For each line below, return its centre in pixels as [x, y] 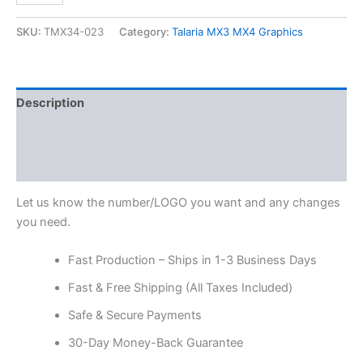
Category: [145, 31]
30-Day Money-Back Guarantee [155, 343]
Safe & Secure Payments [135, 316]
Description [50, 103]
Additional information [81, 134]
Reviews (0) [51, 166]
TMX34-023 [74, 31]
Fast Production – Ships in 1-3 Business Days [192, 261]
